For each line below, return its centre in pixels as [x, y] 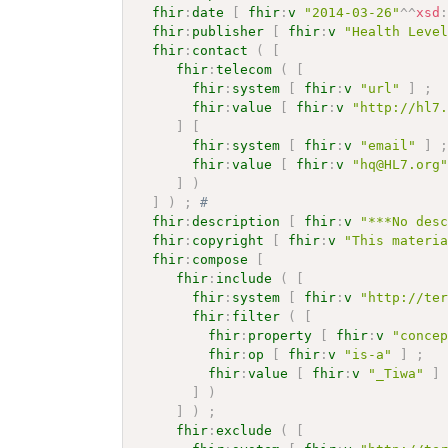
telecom [244, 69]
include [244, 278]
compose [220, 259]
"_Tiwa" [396, 373]
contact [220, 50]
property [280, 335]
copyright [228, 240]
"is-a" [368, 354]
